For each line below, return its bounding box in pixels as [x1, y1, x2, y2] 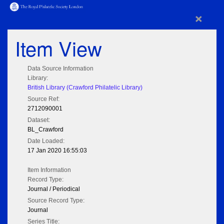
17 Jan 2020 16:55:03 [27, 147, 87, 154]
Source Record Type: [27, 197, 84, 204]
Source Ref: [27, 95, 59, 103]
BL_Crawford [27, 126, 63, 133]
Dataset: [27, 116, 50, 124]
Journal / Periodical [27, 185, 80, 193]
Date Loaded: [27, 137, 64, 145]
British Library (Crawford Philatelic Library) [27, 84, 142, 91]
